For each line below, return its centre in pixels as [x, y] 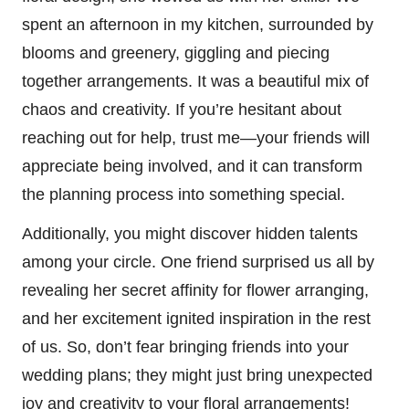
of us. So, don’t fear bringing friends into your [185, 346]
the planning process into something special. [184, 194]
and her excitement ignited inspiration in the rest [196, 318]
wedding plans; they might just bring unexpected [197, 375]
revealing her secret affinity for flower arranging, [195, 290]
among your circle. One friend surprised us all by [198, 262]
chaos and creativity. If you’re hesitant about [182, 109]
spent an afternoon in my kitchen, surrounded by [198, 24]
